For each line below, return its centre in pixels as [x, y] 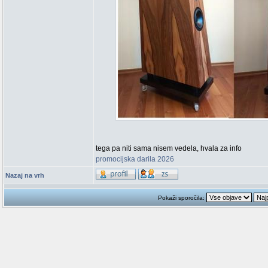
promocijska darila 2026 [135, 159]
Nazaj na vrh [25, 175]
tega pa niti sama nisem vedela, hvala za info [169, 148]
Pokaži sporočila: [182, 198]
